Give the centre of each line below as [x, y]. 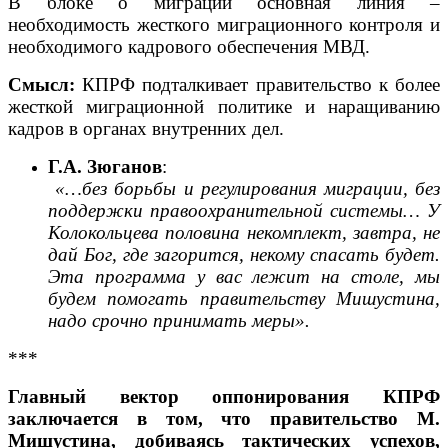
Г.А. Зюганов [105, 166]
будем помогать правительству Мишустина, [244, 298]
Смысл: [45, 84]
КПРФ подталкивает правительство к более [261, 84]
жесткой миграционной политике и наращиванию [224, 106]
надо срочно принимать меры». [179, 320]
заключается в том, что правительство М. [224, 418]
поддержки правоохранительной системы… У [244, 210]
